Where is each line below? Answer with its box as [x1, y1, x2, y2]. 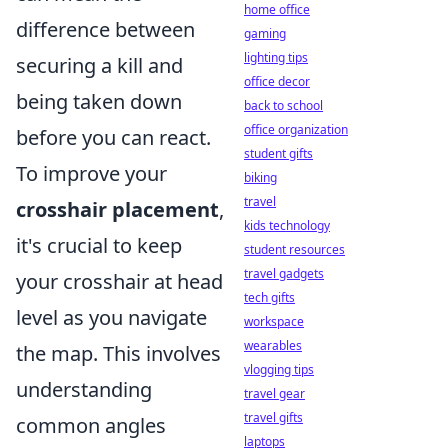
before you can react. [16, 124, 211, 152]
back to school [244, 97, 323, 114]
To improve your [16, 160, 167, 188]
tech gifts [244, 289, 295, 306]
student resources [244, 241, 345, 258]
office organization [244, 121, 348, 138]
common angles [16, 412, 166, 440]
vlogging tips [244, 361, 314, 378]
